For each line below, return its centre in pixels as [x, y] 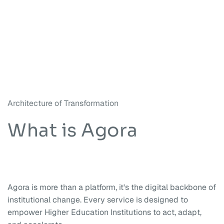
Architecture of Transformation [63, 103]
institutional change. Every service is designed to [98, 199]
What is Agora [73, 130]
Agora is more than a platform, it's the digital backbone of [112, 187]
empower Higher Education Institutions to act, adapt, [104, 212]
